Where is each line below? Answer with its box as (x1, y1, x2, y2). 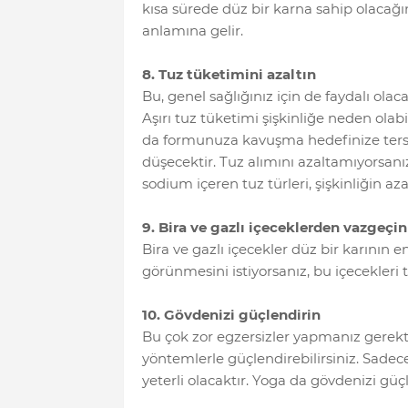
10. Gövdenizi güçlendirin (141, 305, 321, 323)
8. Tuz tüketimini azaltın (141, 65, 316, 83)
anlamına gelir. (141, 21, 243, 39)
